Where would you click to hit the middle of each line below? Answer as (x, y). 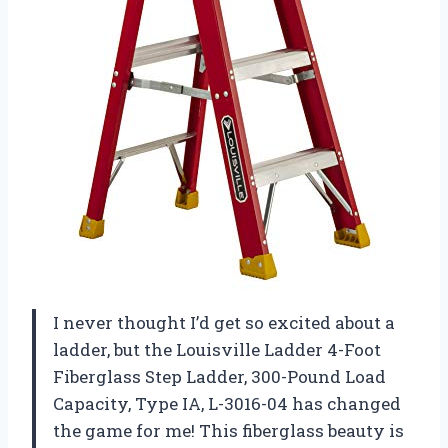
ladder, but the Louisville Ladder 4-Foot (217, 350)
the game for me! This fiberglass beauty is (228, 431)
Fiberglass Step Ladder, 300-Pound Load (219, 377)
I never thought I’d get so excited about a (224, 323)
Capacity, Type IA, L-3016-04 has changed (227, 404)
